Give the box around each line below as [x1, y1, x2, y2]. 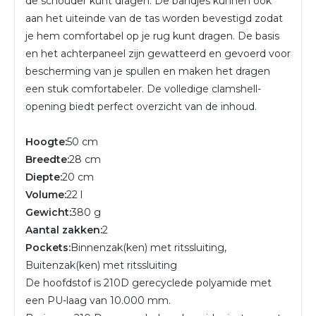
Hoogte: [25, 135, 67, 148]
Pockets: [25, 241, 71, 254]
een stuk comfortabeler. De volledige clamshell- [25, 82, 261, 95]
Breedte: [25, 152, 69, 166]
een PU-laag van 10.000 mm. [25, 293, 171, 307]
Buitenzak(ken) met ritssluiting [25, 258, 177, 272]
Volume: [25, 188, 66, 201]
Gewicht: [25, 205, 71, 219]
